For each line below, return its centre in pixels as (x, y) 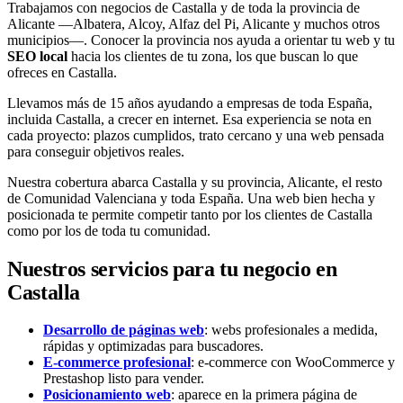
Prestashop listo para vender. (124, 378)
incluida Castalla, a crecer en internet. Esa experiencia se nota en (189, 119)
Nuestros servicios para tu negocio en (172, 269)
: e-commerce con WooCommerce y (293, 362)
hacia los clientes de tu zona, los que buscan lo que (213, 56)
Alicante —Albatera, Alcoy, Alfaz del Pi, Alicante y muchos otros (193, 23)
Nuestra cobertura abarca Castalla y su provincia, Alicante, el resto (195, 182)
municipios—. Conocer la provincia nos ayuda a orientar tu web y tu (201, 40)
